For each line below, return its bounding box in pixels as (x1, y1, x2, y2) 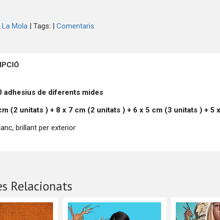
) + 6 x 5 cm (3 (122, 105, 174, 114)
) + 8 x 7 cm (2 (45, 105, 97, 114)
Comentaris (56, 22, 94, 30)
